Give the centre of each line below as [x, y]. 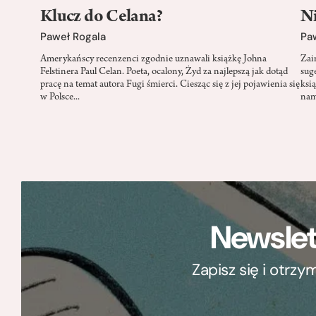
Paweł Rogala [73, 37]
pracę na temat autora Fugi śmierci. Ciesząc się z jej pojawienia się [170, 85]
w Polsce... [60, 98]
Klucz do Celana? [102, 17]
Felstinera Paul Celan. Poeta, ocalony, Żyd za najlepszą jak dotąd [164, 73]
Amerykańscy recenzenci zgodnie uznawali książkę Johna [153, 60]
